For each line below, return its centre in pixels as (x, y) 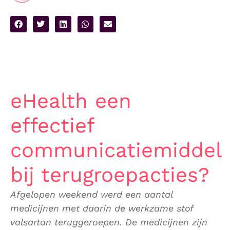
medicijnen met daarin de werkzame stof (102, 208)
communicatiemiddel (116, 150)
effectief (52, 125)
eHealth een (71, 101)
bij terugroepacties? (110, 175)
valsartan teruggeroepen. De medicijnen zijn (109, 222)
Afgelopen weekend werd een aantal (91, 194)
